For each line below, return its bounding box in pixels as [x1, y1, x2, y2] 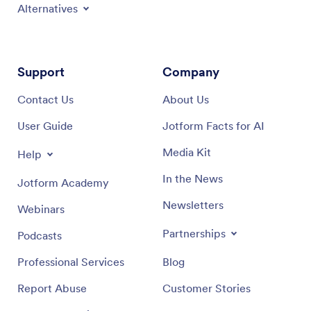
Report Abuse [17, 281, 87, 295]
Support [17, 64, 65, 80]
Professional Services [17, 255, 124, 269]
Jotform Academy [17, 176, 109, 190]
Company [162, 64, 219, 80]
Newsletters [162, 198, 224, 212]
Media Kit [162, 145, 211, 159]
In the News [162, 171, 223, 185]
